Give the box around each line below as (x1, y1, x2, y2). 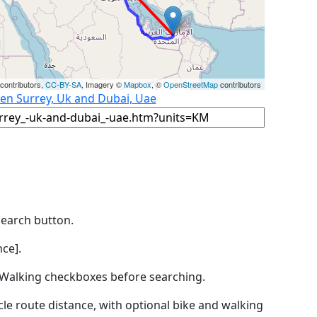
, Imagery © (81, 78, 124, 90)
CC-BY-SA (45, 78, 81, 90)
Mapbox (124, 78, 151, 90)
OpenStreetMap (163, 78, 218, 90)
